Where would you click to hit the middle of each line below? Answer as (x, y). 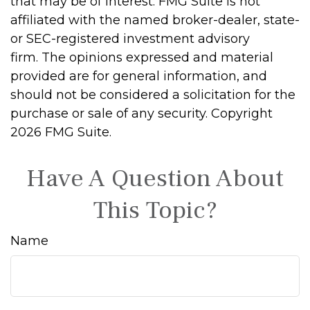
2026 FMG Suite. (61, 133)
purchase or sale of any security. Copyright (142, 114)
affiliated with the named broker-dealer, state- (155, 20)
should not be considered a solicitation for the (153, 95)
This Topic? (155, 211)
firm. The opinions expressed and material (142, 58)
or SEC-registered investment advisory (130, 39)
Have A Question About (155, 179)
